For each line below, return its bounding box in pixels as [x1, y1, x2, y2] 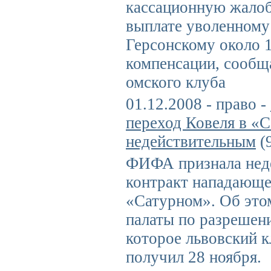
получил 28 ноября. [126, 248, 261, 266]
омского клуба [126, 73, 226, 91]
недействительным [126, 132, 256, 151]
